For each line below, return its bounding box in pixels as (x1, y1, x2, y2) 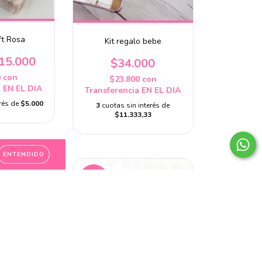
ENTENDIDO (3, 150, 44, 158)
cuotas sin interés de (102, 101, 170, 110)
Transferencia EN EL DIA (85, 85, 181, 96)
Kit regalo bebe (104, 36, 161, 47)
